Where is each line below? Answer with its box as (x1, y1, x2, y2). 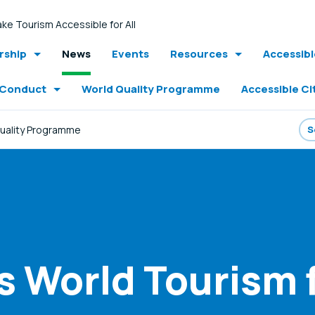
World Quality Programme (82, 82, 220, 96)
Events (112, 46, 149, 61)
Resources (170, 46, 228, 61)
